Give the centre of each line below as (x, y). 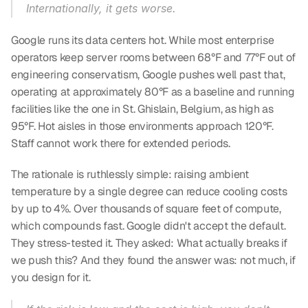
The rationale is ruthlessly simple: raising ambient (130, 174)
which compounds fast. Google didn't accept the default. (148, 226)
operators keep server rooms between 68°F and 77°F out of (154, 57)
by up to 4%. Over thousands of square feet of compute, (146, 209)
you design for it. (51, 277)
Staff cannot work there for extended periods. (121, 143)
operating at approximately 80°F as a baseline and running (153, 92)
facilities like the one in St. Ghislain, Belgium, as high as (142, 109)
